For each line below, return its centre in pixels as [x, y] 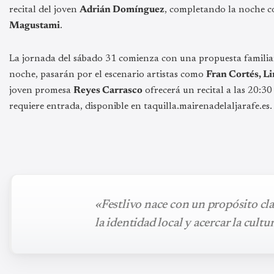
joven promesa [41, 90]
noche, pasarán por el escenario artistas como [108, 74]
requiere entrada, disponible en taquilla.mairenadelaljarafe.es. [141, 106]
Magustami [35, 25]
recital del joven [44, 9]
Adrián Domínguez [122, 9]
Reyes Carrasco [108, 90]
